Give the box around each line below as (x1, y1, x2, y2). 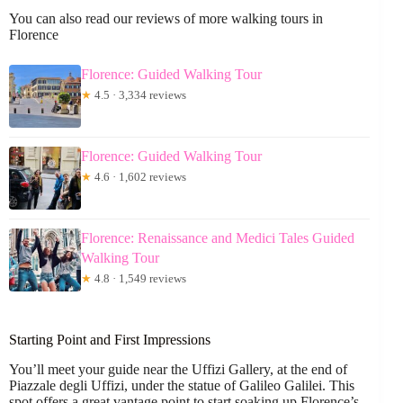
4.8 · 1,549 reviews (92, 272, 186, 286)
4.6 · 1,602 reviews (92, 170, 186, 184)
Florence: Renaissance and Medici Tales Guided (81, 230, 354, 246)
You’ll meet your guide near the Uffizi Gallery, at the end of (9, 362, 347, 378)
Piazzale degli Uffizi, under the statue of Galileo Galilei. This (9, 378, 354, 394)
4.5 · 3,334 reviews (92, 88, 186, 103)
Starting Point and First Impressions (9, 332, 210, 348)
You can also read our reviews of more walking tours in (9, 11, 323, 27)
